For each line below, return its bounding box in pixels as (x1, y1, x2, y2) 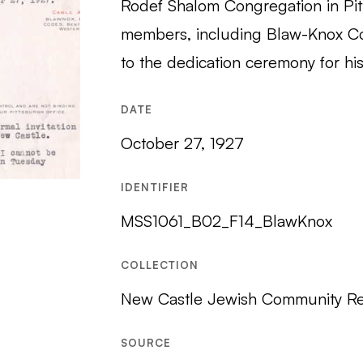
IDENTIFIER (120, 181, 189, 194)
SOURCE (120, 336, 171, 349)
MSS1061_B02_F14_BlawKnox (120, 211, 332, 231)
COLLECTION (120, 258, 199, 271)
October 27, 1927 (120, 133, 244, 153)
